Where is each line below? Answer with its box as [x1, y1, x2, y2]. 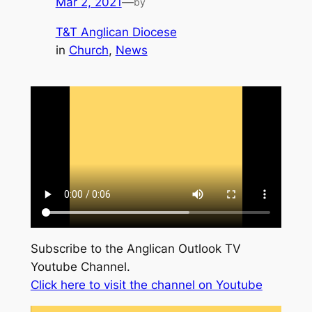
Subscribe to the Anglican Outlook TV [30, 241, 241, 256]
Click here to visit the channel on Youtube [30, 277, 263, 292]
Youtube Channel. [30, 259, 130, 274]
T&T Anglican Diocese [55, 25, 177, 40]
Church [68, 43, 109, 58]
